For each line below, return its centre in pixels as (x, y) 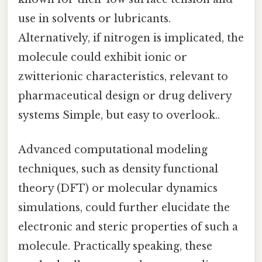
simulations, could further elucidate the (124, 208)
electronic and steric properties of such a (128, 227)
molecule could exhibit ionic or (103, 57)
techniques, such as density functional (118, 169)
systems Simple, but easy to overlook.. (119, 115)
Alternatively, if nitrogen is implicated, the (131, 38)
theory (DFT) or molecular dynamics (118, 189)
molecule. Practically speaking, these (115, 247)
